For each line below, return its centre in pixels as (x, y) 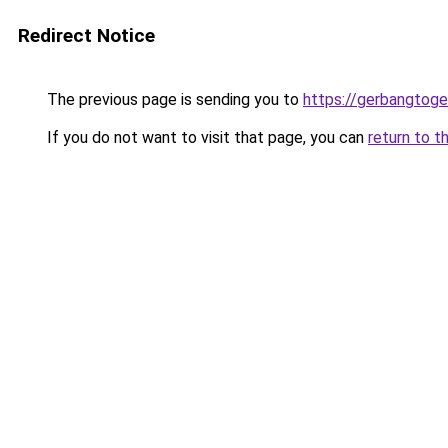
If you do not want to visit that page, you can (205, 137)
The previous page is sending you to (173, 99)
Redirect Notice (86, 35)
